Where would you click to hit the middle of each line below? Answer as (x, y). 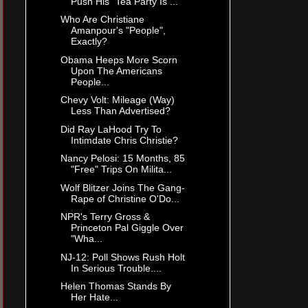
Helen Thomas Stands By (115, 286)
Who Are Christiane (102, 20)
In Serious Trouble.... (116, 268)
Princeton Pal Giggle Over (127, 228)
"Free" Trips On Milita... (121, 169)
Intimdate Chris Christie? (124, 140)
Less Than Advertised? (120, 111)
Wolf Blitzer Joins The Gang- (122, 187)
